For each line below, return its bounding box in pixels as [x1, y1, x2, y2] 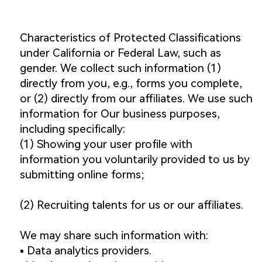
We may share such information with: [19, 229, 208, 243]
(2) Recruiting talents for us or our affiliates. [19, 198, 243, 212]
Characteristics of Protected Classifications [19, 31, 241, 45]
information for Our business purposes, [19, 107, 220, 121]
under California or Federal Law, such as [19, 46, 221, 60]
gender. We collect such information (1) [19, 61, 221, 75]
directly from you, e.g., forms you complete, [19, 77, 242, 91]
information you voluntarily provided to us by [19, 153, 250, 167]
